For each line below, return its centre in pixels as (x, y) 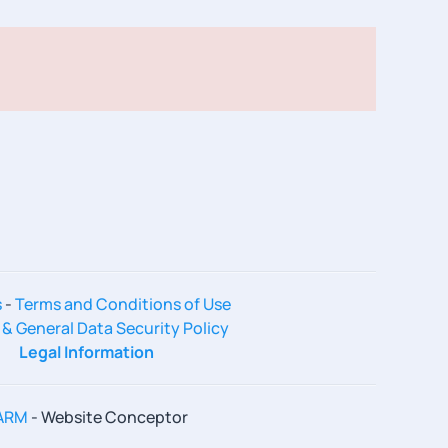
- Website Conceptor (108, 417)
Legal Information (86, 352)
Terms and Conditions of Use (123, 304)
